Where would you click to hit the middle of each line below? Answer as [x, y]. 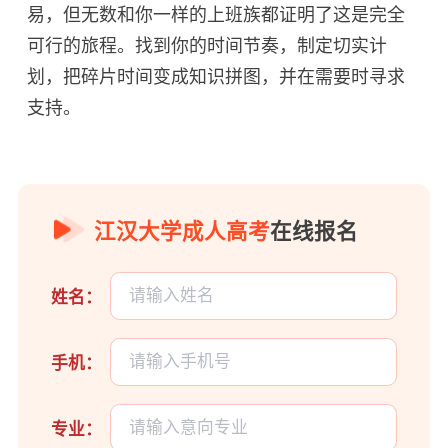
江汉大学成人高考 [182, 231]
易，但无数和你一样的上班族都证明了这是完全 [216, 15]
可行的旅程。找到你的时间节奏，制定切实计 [207, 46]
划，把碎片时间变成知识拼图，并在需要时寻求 [216, 77]
